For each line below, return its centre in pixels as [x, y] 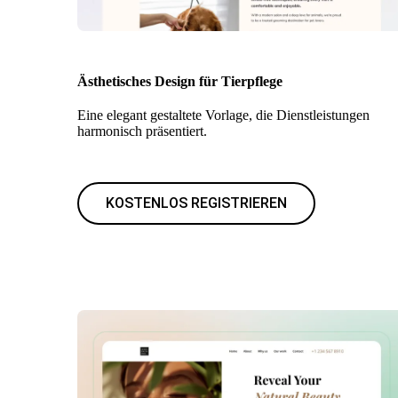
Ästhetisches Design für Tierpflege [180, 81]
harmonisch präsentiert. [142, 131]
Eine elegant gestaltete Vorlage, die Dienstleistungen [223, 115]
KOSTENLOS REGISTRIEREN [196, 203]
